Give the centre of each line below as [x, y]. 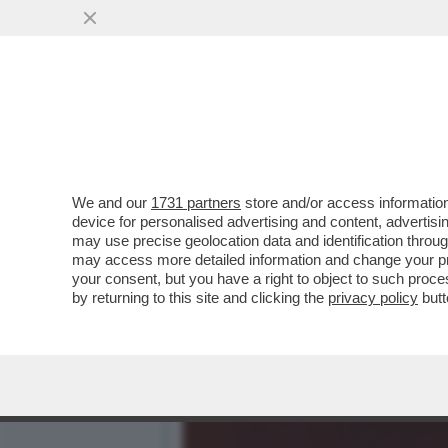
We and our [111, 202]
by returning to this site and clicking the [200, 297]
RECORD [224, 121]
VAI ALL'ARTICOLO [283, 161]
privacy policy [373, 297]
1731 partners [196, 202]
